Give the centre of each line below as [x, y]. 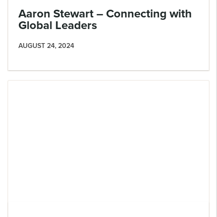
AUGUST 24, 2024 [46, 46]
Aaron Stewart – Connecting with [105, 13]
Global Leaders [58, 25]
